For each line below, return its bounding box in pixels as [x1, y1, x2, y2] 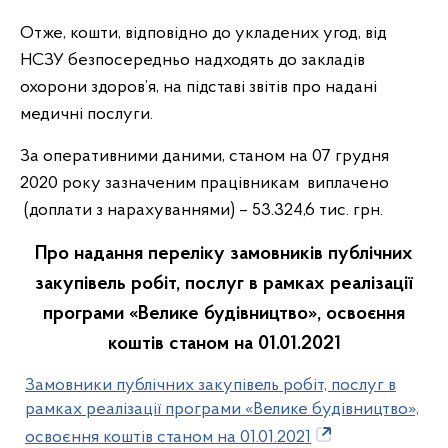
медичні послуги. [20, 105, 153, 124]
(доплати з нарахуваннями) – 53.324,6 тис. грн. [20, 201, 383, 220]
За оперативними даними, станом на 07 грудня [20, 147, 389, 166]
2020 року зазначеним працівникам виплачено [20, 174, 389, 193]
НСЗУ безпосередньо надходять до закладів [20, 51, 365, 70]
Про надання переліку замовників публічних [35, 244, 413, 264]
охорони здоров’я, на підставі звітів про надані [20, 78, 377, 97]
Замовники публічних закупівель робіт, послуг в [25, 376, 396, 395]
